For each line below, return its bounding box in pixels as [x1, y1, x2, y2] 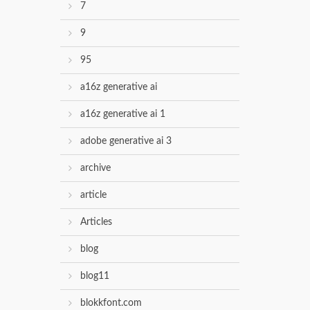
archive [80, 163, 111, 174]
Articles [80, 217, 112, 228]
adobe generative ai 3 [80, 136, 172, 147]
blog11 [80, 271, 109, 282]
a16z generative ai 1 [80, 109, 165, 120]
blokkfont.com [80, 298, 142, 309]
